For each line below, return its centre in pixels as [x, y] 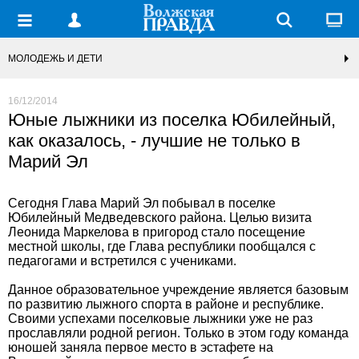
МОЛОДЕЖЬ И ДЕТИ [55, 58]
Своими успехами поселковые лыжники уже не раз [160, 319]
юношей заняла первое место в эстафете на [141, 347]
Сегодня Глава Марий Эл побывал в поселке [142, 203]
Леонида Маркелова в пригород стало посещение [157, 232]
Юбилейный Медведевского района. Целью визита [160, 218]
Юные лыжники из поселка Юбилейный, [172, 120]
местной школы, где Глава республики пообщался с [162, 246]
